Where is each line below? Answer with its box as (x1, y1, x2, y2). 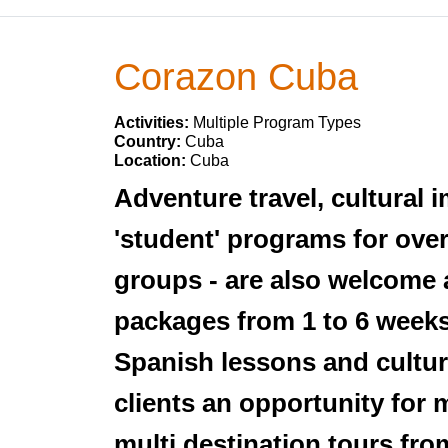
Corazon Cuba (114, 55, 358, 98)
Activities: (114, 114, 193, 131)
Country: (114, 133, 185, 150)
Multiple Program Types (193, 114, 361, 131)
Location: (114, 152, 190, 169)
